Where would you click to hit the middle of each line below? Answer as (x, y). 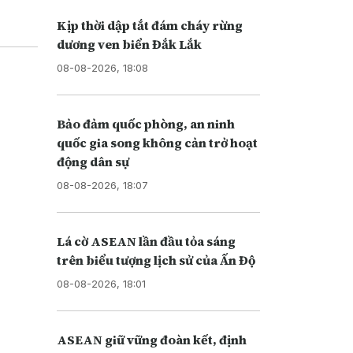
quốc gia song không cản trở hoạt (157, 142)
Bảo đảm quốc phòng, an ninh (145, 123)
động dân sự (93, 161)
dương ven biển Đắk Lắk (129, 44)
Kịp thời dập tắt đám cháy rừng (149, 25)
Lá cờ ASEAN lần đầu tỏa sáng (146, 241)
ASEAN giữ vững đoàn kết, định (151, 339)
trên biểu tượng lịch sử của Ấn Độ (156, 260)
